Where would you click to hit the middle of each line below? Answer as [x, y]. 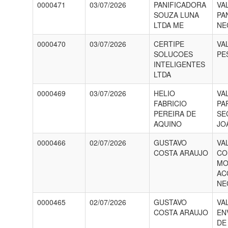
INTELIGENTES [179, 64]
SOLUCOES [173, 54]
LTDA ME [168, 25]
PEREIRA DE [175, 113]
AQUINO [167, 124]
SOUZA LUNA [176, 15]
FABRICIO [170, 103]
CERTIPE [169, 44]
